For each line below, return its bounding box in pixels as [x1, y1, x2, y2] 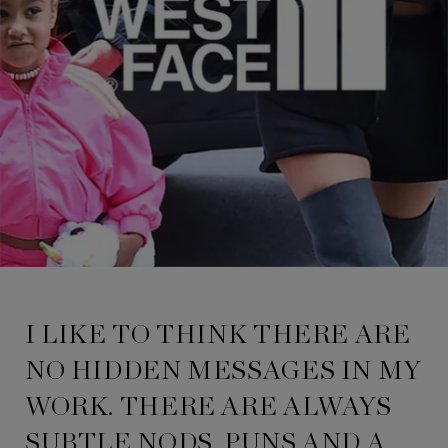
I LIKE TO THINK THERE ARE [25, 321, 411, 348]
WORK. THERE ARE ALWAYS [25, 393, 392, 420]
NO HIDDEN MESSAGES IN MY [25, 357, 422, 384]
